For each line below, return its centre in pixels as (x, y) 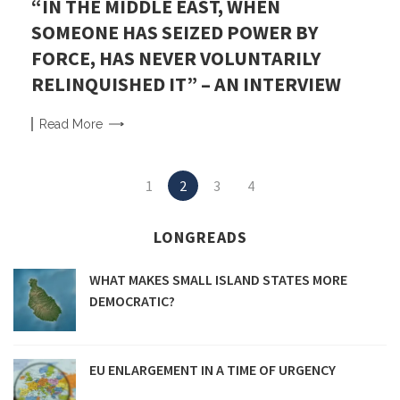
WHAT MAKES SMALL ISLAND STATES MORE (218, 280)
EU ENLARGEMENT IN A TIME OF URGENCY (212, 370)
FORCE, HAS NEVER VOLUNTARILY (176, 58)
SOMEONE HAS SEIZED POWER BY (175, 33)
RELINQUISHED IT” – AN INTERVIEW (186, 84)
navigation (46, 199)
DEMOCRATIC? (132, 301)
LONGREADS (200, 237)
